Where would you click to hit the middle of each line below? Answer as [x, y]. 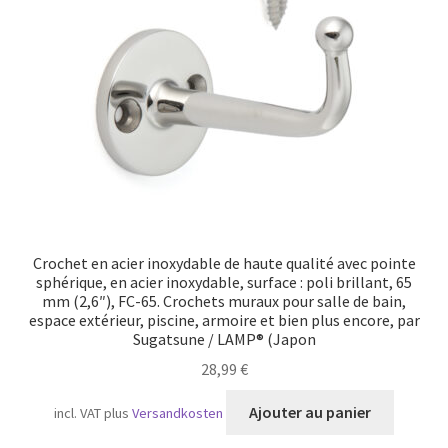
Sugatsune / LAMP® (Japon [224, 338]
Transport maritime [91, 18]
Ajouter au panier [310, 412]
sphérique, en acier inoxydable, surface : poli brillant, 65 [224, 281]
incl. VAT [78, 413]
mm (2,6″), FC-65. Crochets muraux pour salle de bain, [224, 300]
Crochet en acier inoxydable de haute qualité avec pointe [224, 262]
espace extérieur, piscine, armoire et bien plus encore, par [224, 319]
